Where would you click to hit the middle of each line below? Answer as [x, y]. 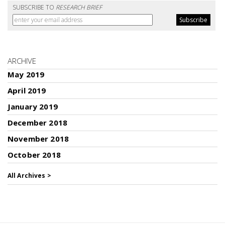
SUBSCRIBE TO [34, 7]
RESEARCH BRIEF [79, 7]
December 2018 [37, 123]
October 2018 [34, 155]
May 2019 [26, 74]
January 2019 [33, 106]
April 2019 [27, 90]
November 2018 [38, 139]
